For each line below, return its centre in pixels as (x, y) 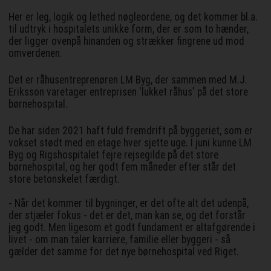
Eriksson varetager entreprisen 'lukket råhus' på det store (129, 92)
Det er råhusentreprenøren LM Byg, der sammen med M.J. (128, 80)
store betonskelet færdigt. (64, 179)
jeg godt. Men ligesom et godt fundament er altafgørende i (132, 228)
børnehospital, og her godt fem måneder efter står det (122, 167)
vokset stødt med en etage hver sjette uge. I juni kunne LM (130, 143)
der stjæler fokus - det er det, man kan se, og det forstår (127, 216)
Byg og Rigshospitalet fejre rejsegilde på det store (114, 155)
